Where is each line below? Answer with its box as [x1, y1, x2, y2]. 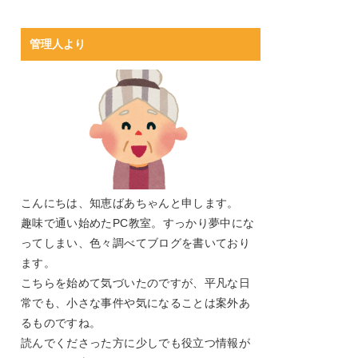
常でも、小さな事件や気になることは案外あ [21, 296, 251, 309]
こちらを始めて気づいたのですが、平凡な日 [21, 276, 251, 289]
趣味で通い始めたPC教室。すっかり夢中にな [21, 216, 255, 229]
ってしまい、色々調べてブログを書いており [21, 236, 251, 249]
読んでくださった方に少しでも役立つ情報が [21, 336, 251, 349]
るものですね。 [21, 316, 101, 329]
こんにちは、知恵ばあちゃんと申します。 [21, 196, 239, 209]
